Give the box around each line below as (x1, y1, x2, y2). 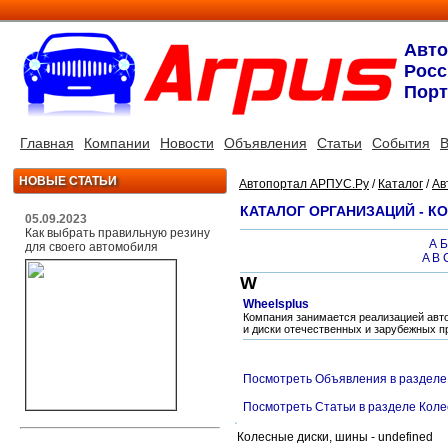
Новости (160, 135, 214, 151)
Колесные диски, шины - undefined (237, 430, 436, 444)
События (372, 135, 430, 151)
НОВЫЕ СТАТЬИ (19, 174, 117, 188)
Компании (84, 135, 150, 151)
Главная (20, 135, 74, 151)
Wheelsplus (243, 297, 309, 311)
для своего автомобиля (25, 240, 158, 254)
